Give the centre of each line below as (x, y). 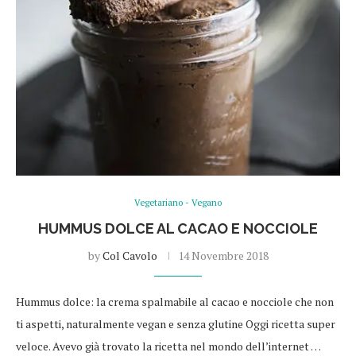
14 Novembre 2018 (223, 256)
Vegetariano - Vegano (178, 203)
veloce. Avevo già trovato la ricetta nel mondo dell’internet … (168, 346)
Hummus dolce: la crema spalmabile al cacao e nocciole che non (175, 302)
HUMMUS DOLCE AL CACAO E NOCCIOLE (178, 229)
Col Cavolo (130, 256)
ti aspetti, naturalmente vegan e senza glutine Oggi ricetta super (176, 324)
